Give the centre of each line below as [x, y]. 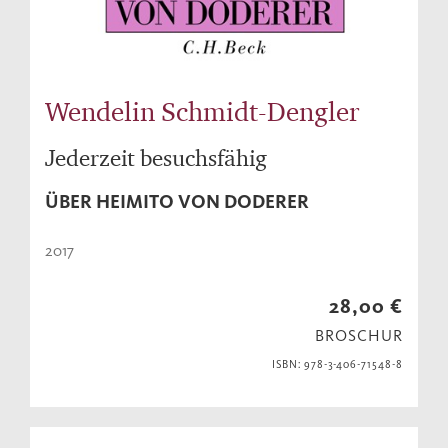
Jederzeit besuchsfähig [156, 158]
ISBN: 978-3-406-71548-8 [337, 365]
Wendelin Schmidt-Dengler [202, 111]
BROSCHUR [359, 336]
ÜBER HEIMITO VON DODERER [177, 202]
